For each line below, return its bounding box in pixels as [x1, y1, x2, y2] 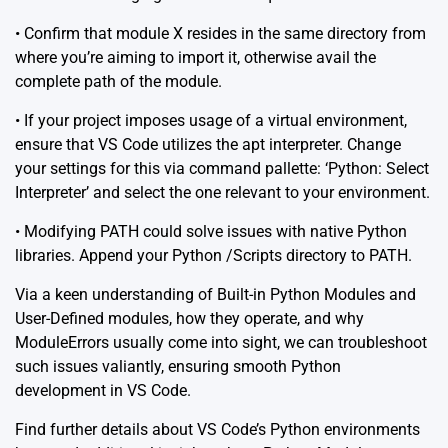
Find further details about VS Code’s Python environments [15, 420, 420, 440]
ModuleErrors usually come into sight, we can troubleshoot [15, 333, 427, 353]
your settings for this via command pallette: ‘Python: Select [15, 159, 429, 179]
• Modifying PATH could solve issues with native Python [15, 222, 407, 242]
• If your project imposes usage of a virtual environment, [15, 111, 407, 131]
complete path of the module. [15, 72, 222, 92]
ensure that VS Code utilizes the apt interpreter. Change [15, 135, 401, 155]
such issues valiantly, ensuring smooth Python [15, 357, 341, 377]
